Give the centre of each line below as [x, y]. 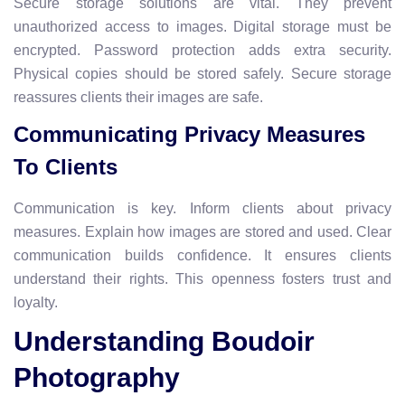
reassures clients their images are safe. [138, 97]
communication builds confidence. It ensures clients [202, 255]
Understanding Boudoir [164, 341]
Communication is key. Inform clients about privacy [202, 208]
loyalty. [36, 302]
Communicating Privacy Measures [189, 134]
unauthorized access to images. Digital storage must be [202, 26]
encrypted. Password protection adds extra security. [202, 50]
